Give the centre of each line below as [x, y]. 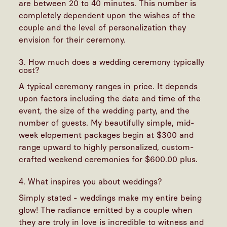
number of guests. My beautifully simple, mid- [107, 123]
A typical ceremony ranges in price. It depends [108, 87]
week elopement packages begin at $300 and [106, 135]
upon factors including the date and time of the [110, 99]
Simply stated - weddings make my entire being [110, 198]
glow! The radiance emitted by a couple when [106, 210]
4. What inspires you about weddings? [92, 182]
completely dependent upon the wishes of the [107, 16]
